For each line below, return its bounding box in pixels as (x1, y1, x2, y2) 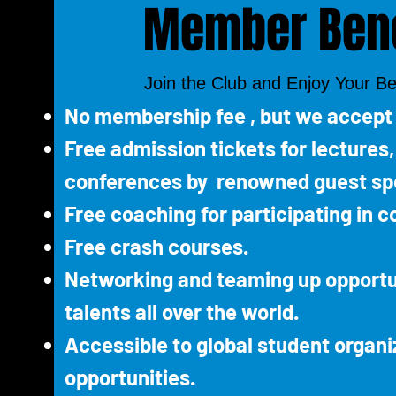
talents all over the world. (64, 299, 299, 324)
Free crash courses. (64, 233, 248, 259)
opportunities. (64, 364, 195, 390)
